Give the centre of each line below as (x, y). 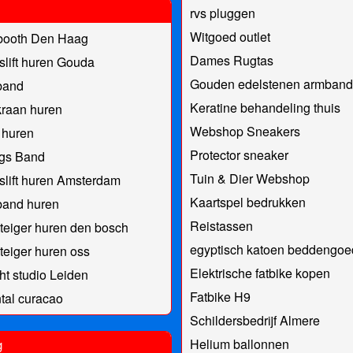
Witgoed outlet (230, 36)
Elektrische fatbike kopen (260, 273)
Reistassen (221, 225)
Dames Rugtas (231, 60)
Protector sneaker (239, 154)
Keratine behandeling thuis (265, 107)
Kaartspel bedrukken (247, 202)
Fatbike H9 (220, 296)
